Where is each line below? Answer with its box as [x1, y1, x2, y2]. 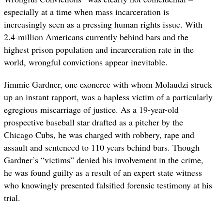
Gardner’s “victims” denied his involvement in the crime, [4, 154, 203, 166]
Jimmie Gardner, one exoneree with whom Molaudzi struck [4, 78, 212, 91]
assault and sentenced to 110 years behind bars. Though [4, 141, 200, 154]
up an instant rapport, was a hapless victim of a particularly [4, 91, 213, 103]
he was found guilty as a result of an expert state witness [4, 167, 202, 179]
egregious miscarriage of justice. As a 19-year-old [4, 104, 179, 116]
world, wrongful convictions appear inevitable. [4, 56, 168, 68]
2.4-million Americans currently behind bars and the [4, 31, 188, 43]
